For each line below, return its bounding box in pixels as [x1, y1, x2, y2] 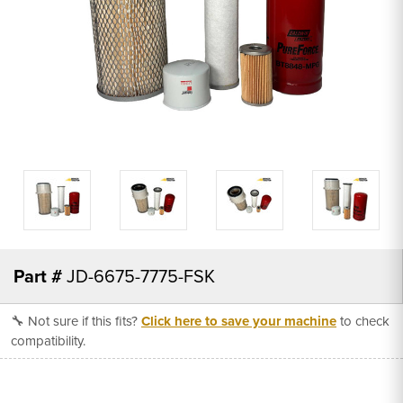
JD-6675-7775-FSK [67, 262, 215, 289]
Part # [13, 262, 62, 289]
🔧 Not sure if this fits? [11, 310, 141, 330]
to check [336, 310, 390, 330]
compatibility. [11, 330, 85, 350]
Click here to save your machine [141, 310, 336, 331]
